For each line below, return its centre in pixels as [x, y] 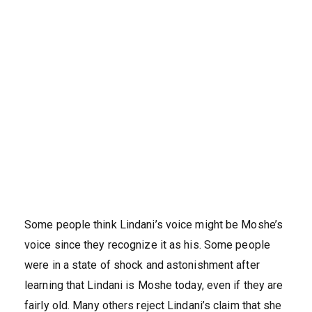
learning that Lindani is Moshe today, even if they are [154, 286]
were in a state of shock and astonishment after [142, 265]
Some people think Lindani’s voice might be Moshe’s [154, 225]
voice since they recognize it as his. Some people [147, 245]
